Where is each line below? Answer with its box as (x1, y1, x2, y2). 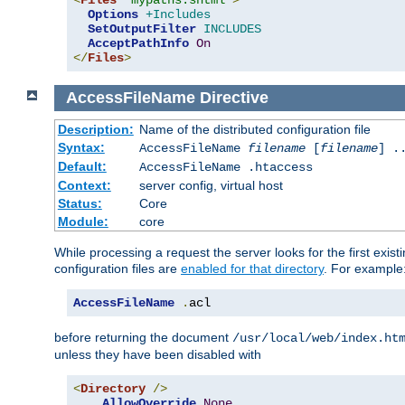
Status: (57, 195, 102, 211)
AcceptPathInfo (88, 36, 189, 52)
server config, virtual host (138, 177, 283, 193)
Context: (57, 177, 111, 193)
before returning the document (54, 329, 232, 344)
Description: (57, 121, 134, 137)
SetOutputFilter (88, 22, 196, 37)
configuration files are (54, 260, 181, 276)
